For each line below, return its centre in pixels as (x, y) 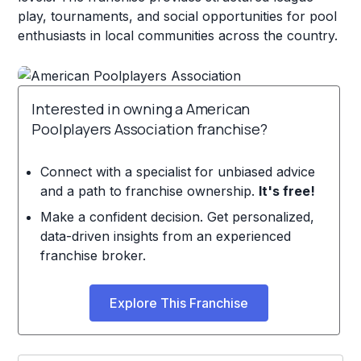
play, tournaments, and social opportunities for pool (178, 16)
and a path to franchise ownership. (149, 191)
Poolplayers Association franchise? (149, 129)
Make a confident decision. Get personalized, (177, 216)
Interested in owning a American (141, 108)
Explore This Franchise (179, 303)
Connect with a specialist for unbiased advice (177, 171)
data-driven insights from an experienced (165, 236)
